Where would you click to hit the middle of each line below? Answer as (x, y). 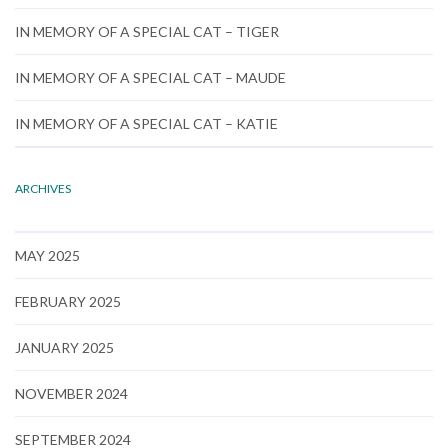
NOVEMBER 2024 (71, 393)
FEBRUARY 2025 (68, 301)
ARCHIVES (43, 188)
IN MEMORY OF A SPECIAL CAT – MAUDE (150, 77)
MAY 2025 (47, 255)
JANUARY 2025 (64, 347)
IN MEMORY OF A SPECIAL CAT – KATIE (146, 123)
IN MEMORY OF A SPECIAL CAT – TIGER (147, 31)
